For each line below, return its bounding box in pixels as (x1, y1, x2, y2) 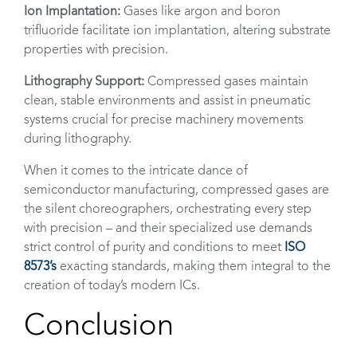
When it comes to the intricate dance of (24, 165, 248, 178)
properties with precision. (24, 44, 168, 57)
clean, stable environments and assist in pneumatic (24, 95, 311, 108)
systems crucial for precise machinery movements (24, 114, 304, 127)
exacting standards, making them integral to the (57, 261, 331, 273)
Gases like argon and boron (120, 6, 280, 18)
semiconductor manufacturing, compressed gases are (24, 184, 329, 197)
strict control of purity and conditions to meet (24, 241, 284, 254)
